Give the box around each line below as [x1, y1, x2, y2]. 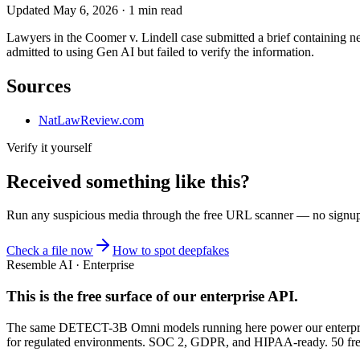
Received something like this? [6, 170, 250, 192]
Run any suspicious [6, 208, 108, 223]
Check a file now [6, 243, 93, 258]
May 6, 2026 [53, 2, 118, 17]
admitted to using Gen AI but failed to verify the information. [6, 44, 314, 59]
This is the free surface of [6, 288, 169, 305]
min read [135, 2, 182, 17]
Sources [6, 75, 71, 96]
